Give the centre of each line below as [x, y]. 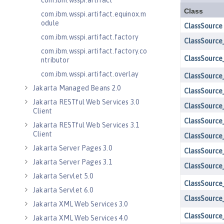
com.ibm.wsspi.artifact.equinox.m [94, 14]
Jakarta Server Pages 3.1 [72, 162]
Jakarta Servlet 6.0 [63, 190]
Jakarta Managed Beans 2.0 [77, 88]
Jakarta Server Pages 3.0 [72, 148]
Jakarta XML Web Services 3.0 [80, 204]
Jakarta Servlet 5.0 [63, 176]
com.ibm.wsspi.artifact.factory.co [94, 51]
